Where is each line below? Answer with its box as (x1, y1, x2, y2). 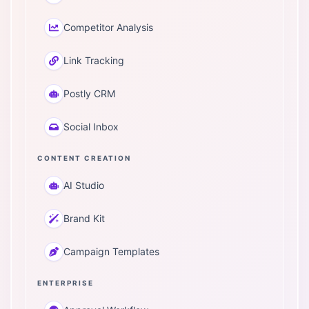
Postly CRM (63, 88, 115, 99)
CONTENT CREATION (37, 154, 131, 162)
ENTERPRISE (37, 279, 94, 287)
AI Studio (63, 179, 104, 191)
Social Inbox (63, 121, 119, 132)
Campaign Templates (63, 246, 159, 257)
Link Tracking (63, 54, 124, 66)
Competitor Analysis (63, 21, 153, 33)
